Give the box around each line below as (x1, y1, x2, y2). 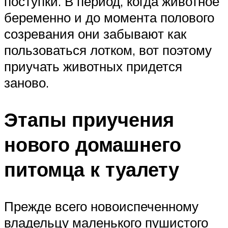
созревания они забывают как (4, 25, 186, 42)
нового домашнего (4, 131, 181, 157)
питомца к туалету (4, 156, 179, 182)
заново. (4, 74, 49, 91)
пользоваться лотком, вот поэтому (4, 42, 212, 59)
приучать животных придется (4, 58, 182, 75)
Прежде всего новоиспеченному (4, 197, 198, 214)
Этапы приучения (4, 106, 174, 132)
